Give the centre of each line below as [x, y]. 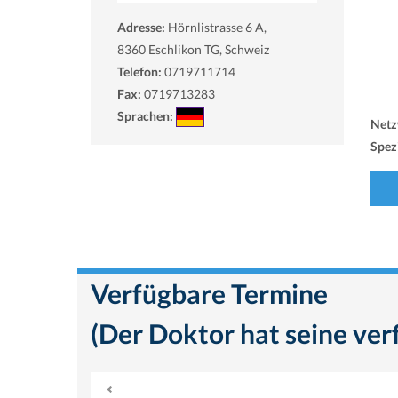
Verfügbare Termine [209, 293]
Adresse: [143, 27]
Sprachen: [147, 115]
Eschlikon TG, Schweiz [209, 49]
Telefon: [139, 71]
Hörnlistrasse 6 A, [217, 27]
